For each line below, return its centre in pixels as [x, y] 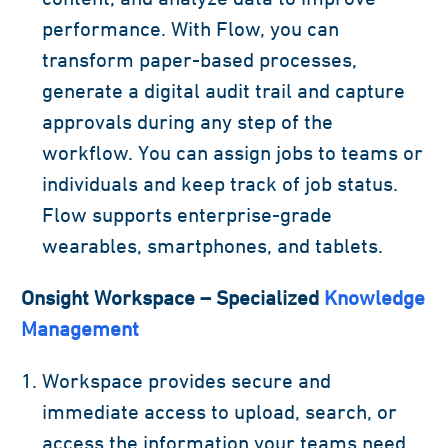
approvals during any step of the [187, 121]
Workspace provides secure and [186, 380]
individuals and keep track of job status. [220, 183]
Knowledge [374, 297]
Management [80, 328]
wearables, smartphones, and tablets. [212, 245]
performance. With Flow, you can [190, 28]
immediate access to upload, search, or [219, 411]
